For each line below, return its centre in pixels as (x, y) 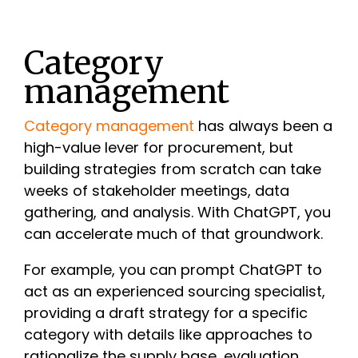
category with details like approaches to (168, 334)
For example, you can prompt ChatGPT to (173, 269)
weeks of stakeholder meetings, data (157, 190)
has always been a (263, 125)
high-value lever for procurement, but (159, 147)
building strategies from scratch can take (173, 169)
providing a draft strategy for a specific (166, 312)
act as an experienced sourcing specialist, (175, 291)
